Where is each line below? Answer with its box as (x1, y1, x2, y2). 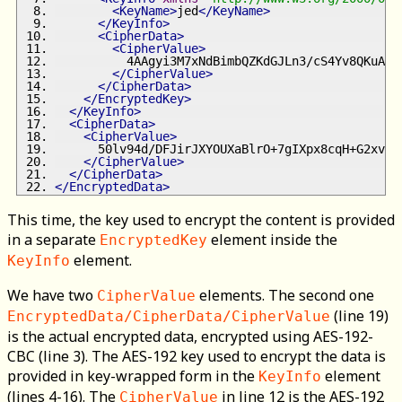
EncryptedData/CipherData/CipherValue (7, 308, 330, 326)
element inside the (207, 230, 337, 250)
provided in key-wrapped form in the (7, 366, 258, 387)
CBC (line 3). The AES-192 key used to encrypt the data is (7, 346, 386, 367)
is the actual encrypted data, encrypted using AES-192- (7, 327, 373, 347)
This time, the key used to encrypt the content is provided (7, 210, 395, 231)
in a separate (7, 230, 100, 250)
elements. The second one (196, 285, 374, 306)
